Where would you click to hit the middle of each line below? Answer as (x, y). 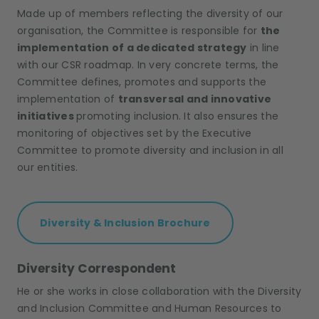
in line (263, 48)
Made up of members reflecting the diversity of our (150, 14)
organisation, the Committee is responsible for (139, 31)
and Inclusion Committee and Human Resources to (150, 309)
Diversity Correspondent (96, 269)
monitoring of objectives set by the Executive (135, 134)
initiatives (47, 116)
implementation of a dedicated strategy (132, 48)
